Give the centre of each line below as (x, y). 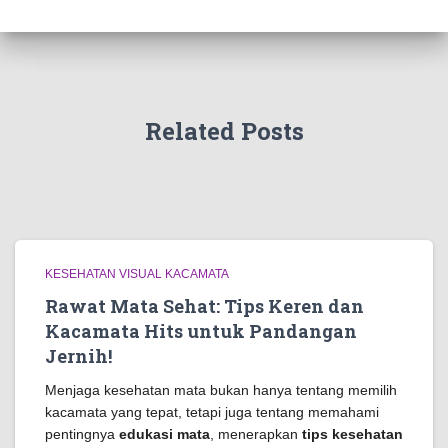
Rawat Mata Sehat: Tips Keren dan (204, 306)
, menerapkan (256, 434)
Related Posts (224, 131)
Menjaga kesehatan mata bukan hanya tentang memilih (221, 390)
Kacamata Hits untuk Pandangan (201, 331)
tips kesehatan (352, 434)
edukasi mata (164, 434)
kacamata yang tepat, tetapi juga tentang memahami (212, 412)
